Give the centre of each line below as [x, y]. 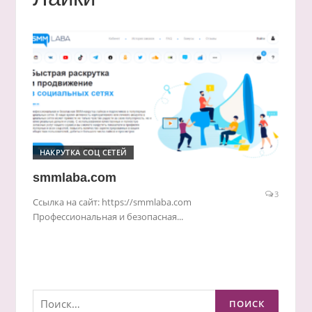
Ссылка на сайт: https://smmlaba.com [112, 202]
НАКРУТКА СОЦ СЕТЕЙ [83, 152]
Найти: [48, 293]
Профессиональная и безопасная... [108, 216]
